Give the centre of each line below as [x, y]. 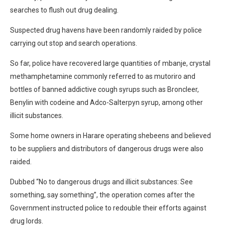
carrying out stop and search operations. [74, 43]
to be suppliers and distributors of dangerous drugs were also [107, 148]
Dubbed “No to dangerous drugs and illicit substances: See [101, 182]
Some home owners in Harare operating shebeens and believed [110, 135]
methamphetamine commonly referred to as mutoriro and [103, 76]
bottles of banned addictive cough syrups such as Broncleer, [104, 89]
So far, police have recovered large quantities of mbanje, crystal [110, 63]
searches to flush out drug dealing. [64, 10]
